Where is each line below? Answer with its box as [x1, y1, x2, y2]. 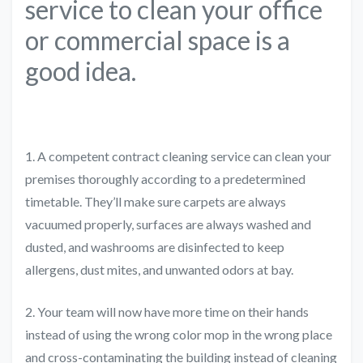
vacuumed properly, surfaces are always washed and [25, 216, 311, 233]
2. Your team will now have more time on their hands [25, 304, 309, 320]
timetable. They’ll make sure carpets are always [25, 194, 286, 210]
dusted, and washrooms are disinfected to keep [25, 239, 284, 255]
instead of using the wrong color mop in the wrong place [25, 327, 332, 343]
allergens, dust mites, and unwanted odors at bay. [25, 262, 293, 278]
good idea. [25, 55, 136, 88]
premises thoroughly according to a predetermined [25, 171, 305, 187]
